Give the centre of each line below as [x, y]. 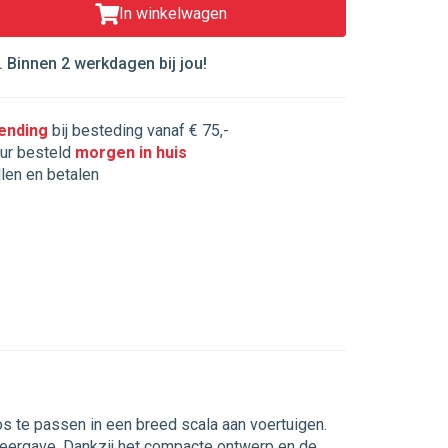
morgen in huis [131, 152]
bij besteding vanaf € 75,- [139, 130]
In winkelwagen [173, 13]
